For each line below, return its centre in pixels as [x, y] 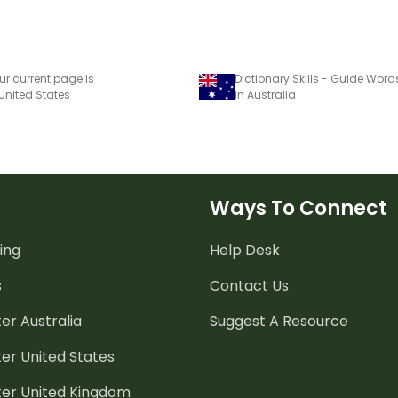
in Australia [265, 94]
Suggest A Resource [279, 321]
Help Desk [245, 250]
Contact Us [249, 285]
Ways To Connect [298, 208]
